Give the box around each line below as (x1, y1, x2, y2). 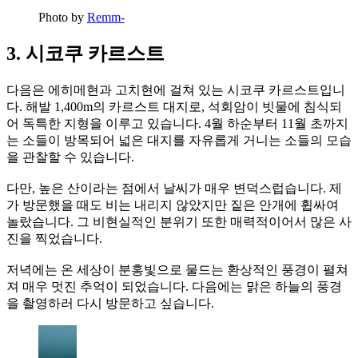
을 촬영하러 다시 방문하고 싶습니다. (6, 296, 214, 310)
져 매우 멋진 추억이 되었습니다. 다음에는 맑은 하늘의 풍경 (6, 279, 342, 293)
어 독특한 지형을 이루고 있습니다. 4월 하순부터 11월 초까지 (6, 116, 348, 130)
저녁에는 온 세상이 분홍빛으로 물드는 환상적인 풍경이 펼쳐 (6, 262, 348, 276)
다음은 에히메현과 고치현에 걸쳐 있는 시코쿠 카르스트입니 (6, 82, 345, 97)
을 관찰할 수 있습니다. (6, 149, 134, 164)
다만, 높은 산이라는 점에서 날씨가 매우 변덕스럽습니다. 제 (6, 181, 342, 195)
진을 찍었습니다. (6, 231, 102, 245)
